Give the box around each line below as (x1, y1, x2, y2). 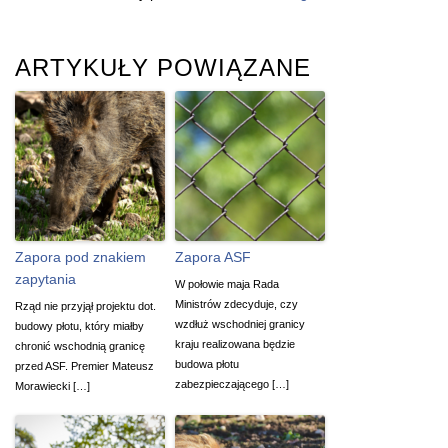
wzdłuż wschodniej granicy (175, 317, 305, 330)
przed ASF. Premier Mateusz (15, 359, 154, 372)
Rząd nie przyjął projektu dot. (15, 299, 156, 312)
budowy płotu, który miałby (15, 319, 144, 332)
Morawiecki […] (15, 379, 90, 392)
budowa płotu (175, 357, 239, 370)
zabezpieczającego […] (175, 377, 289, 390)
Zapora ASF (175, 248, 251, 265)
